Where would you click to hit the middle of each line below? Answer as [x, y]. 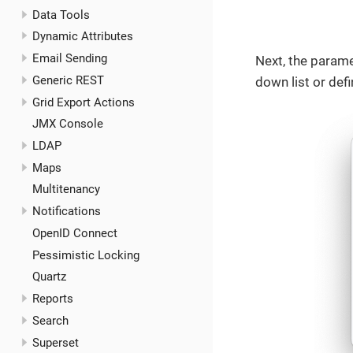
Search [50, 320]
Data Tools [61, 15]
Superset [55, 342]
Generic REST [68, 80]
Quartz [49, 277]
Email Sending [69, 59]
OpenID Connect [74, 233]
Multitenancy [66, 190]
